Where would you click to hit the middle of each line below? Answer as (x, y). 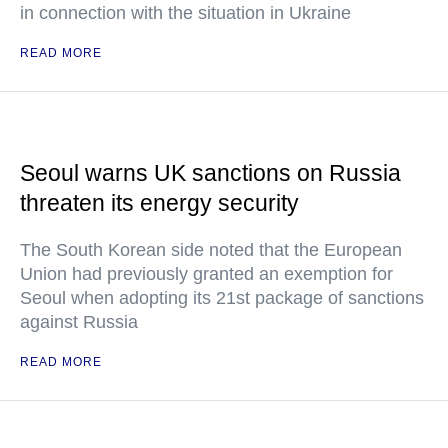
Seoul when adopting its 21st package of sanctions (222, 298)
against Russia (79, 322)
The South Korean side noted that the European (211, 250)
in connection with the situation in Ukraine (185, 13)
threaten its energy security (159, 203)
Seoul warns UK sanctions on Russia (210, 173)
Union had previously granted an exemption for (206, 274)
